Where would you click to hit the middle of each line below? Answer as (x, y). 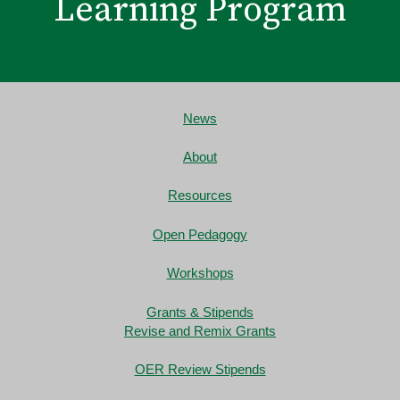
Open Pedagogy (200, 234)
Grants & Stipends (200, 312)
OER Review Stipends (200, 370)
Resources (200, 196)
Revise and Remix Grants (200, 330)
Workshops (200, 273)
